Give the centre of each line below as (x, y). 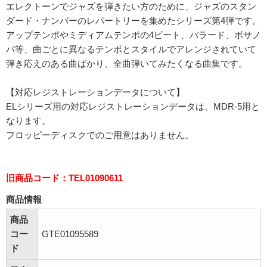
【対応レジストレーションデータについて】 (95, 92)
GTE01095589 (70, 234)
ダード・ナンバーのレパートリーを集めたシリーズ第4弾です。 (133, 21)
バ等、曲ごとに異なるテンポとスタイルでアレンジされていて (131, 49)
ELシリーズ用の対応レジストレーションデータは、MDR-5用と (133, 106)
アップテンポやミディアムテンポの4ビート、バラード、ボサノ (133, 35)
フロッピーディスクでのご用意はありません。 (100, 135)
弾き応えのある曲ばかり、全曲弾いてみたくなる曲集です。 (127, 63)
